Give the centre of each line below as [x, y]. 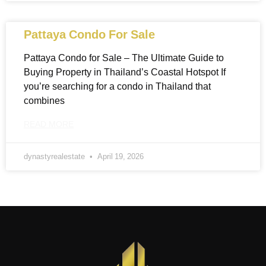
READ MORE [49, 124]
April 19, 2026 [120, 156]
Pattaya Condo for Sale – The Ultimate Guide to [124, 58]
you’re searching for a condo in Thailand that [117, 86]
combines [44, 101]
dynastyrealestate [55, 156]
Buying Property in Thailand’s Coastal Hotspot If [125, 72]
